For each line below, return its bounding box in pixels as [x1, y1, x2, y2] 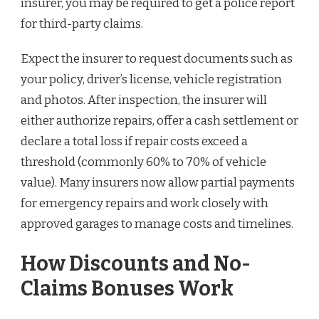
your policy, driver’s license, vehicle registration [21, 72, 282, 88]
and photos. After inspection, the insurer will [21, 93, 267, 108]
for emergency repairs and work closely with [21, 196, 268, 211]
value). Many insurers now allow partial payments [21, 175, 295, 191]
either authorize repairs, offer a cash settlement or [21, 113, 298, 129]
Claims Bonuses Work [21, 276, 234, 301]
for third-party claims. [21, 16, 143, 32]
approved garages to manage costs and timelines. [21, 216, 293, 232]
